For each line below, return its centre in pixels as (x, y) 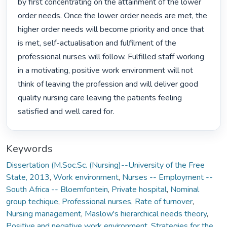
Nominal (185, 189)
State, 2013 (28, 177)
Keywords (29, 148)
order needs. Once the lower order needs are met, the (113, 16)
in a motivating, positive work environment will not (106, 71)
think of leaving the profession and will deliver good (108, 84)
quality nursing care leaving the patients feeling (100, 98)
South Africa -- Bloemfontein (57, 189)
